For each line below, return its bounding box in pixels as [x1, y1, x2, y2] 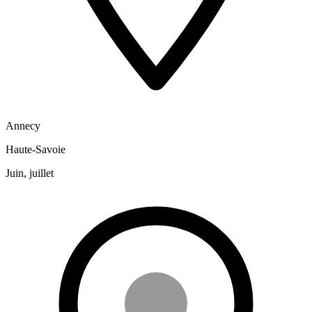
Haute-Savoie [6, 143, 65, 155]
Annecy [6, 120, 40, 132]
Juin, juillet [6, 167, 54, 179]
